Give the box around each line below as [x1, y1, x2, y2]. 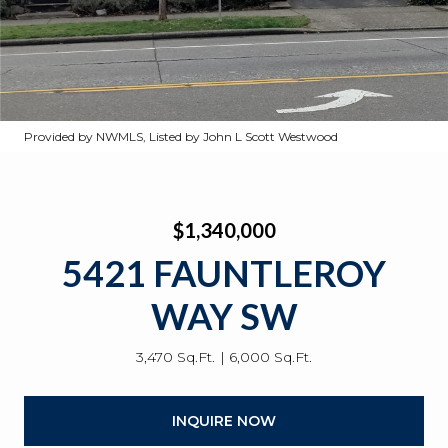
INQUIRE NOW [172, 411, 276, 430]
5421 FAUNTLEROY [62, 251, 386, 295]
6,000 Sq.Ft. [229, 348, 312, 366]
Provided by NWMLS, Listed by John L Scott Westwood [24, 129, 338, 144]
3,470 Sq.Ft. [136, 348, 215, 366]
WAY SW [150, 294, 298, 338]
